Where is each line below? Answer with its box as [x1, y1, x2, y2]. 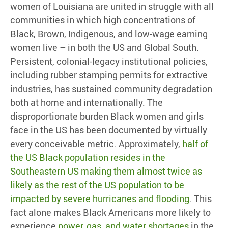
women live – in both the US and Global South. [10, 41, 199, 54]
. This [189, 192, 212, 205]
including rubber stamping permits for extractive [10, 69, 208, 81]
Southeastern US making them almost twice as [10, 165, 202, 178]
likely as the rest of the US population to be [10, 179, 184, 191]
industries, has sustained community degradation [10, 82, 212, 95]
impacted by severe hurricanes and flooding [10, 192, 189, 205]
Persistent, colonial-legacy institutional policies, [10, 55, 208, 68]
